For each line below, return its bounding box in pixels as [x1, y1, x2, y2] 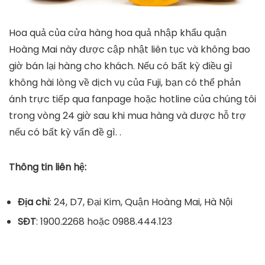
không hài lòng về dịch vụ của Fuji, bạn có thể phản [9, 75, 241, 89]
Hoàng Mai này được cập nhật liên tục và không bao [9, 42, 250, 56]
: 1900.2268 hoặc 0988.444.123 [36, 214, 172, 228]
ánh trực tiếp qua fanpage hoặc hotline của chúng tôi [9, 92, 256, 106]
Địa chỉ [18, 195, 50, 209]
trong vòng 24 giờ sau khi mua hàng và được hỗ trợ [9, 108, 246, 122]
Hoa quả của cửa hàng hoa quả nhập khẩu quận [9, 25, 227, 40]
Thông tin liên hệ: [9, 160, 86, 174]
